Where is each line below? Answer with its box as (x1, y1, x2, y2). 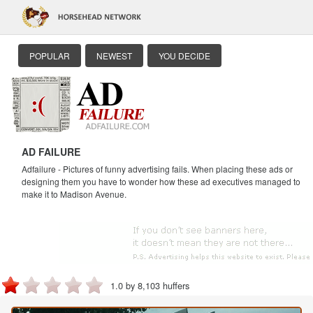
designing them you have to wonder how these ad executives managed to (22, 175, 300, 187)
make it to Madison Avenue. (22, 188, 126, 200)
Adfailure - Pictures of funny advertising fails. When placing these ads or (22, 163, 293, 175)
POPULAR (29, 50, 70, 61)
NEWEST (96, 50, 132, 61)
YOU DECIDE (159, 50, 210, 61)
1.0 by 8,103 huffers (110, 278, 189, 292)
